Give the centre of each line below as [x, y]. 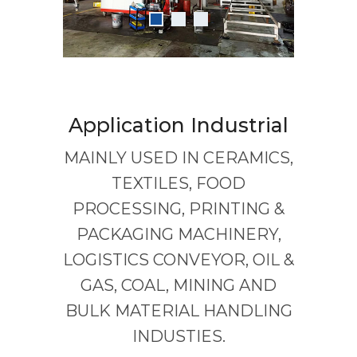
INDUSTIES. [178, 337]
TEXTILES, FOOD [178, 184]
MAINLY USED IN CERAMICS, [178, 158]
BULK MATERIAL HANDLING [178, 311]
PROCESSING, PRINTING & [178, 209]
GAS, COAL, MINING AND [178, 286]
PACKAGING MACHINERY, [178, 235]
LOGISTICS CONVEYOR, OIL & [178, 260]
